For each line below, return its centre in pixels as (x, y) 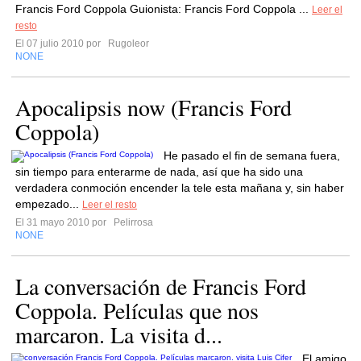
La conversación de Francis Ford (161, 286)
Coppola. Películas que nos (137, 310)
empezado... (49, 204)
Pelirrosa (132, 222)
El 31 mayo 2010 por (63, 222)
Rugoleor (127, 44)
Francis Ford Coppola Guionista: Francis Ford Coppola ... (164, 9)
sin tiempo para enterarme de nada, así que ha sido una (159, 172)
